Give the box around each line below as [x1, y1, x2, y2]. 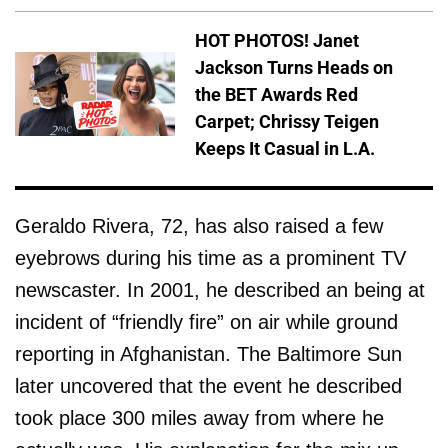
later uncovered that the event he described [15, 375, 402, 398]
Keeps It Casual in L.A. [195, 137, 375, 159]
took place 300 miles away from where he [15, 407, 384, 430]
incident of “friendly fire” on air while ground [15, 311, 398, 334]
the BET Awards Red [195, 83, 358, 105]
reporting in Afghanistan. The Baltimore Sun [15, 343, 402, 366]
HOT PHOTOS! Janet [195, 29, 359, 51]
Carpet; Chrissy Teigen [195, 110, 379, 132]
